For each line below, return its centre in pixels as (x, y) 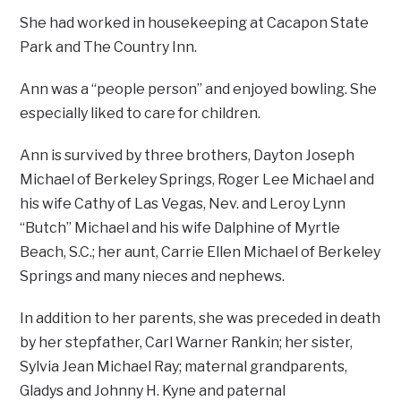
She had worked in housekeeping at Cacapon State (195, 23)
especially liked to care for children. (141, 114)
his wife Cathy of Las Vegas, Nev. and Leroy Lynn (183, 204)
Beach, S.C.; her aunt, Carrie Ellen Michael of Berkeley (200, 252)
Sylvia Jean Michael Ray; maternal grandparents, (184, 367)
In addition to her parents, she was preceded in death (200, 319)
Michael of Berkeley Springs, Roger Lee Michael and (197, 180)
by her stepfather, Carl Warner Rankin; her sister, (187, 343)
